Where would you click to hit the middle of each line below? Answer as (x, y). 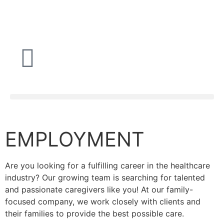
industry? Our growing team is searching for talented (105, 177)
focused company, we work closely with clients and (103, 201)
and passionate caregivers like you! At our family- (99, 189)
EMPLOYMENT (75, 139)
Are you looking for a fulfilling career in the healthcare (107, 165)
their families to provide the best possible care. (94, 213)
